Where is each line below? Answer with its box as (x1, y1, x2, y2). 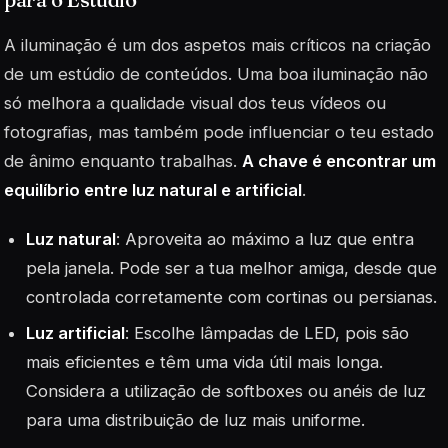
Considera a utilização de (26, 381, 227, 402)
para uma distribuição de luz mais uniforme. (26, 410, 366, 431)
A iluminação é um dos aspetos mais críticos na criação (4, 34, 431, 55)
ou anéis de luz (303, 381, 427, 402)
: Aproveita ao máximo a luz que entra (116, 228, 415, 249)
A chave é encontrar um (242, 150, 436, 171)
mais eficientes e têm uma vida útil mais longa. (26, 352, 384, 373)
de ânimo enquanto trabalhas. (4, 150, 242, 171)
